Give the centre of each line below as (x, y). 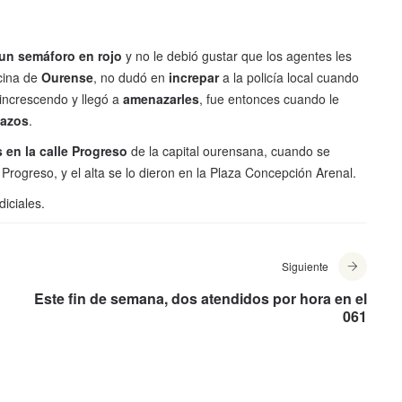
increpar (196, 78)
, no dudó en (131, 78)
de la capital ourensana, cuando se (231, 151)
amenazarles (161, 99)
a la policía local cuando (291, 78)
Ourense (67, 78)
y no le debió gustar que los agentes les (237, 56)
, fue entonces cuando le (269, 99)
